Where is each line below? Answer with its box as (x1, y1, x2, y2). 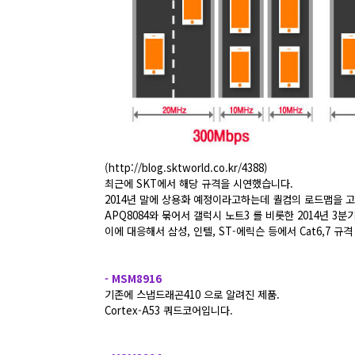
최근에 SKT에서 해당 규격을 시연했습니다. (105, 175, 293, 191)
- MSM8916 (105, 270, 162, 286)
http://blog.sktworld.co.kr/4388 (109, 159, 264, 175)
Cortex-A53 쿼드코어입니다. (105, 302, 233, 318)
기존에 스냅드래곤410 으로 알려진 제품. (105, 286, 280, 302)
